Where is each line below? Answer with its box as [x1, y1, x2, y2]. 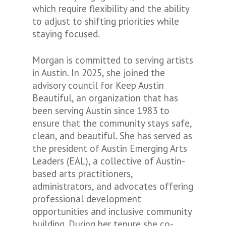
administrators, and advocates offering [32, 180, 193, 192]
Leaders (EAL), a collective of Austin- [32, 155, 185, 167]
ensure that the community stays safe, [32, 117, 192, 129]
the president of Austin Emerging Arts [32, 142, 187, 154]
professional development [32, 193, 141, 205]
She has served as [117, 130, 192, 142]
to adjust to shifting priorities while [32, 15, 179, 27]
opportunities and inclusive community [32, 205, 192, 217]
